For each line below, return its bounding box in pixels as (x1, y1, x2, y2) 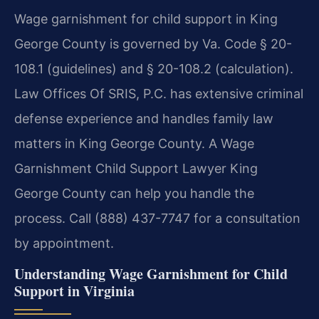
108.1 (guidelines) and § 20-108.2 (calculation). (14, 61, 293, 77)
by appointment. (14, 236, 114, 251)
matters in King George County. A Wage (14, 136, 254, 152)
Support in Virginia (14, 281, 135, 302)
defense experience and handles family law (14, 111, 273, 127)
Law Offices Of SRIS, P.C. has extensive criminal (14, 86, 303, 102)
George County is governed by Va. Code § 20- (14, 36, 292, 52)
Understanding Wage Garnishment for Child (14, 263, 288, 285)
